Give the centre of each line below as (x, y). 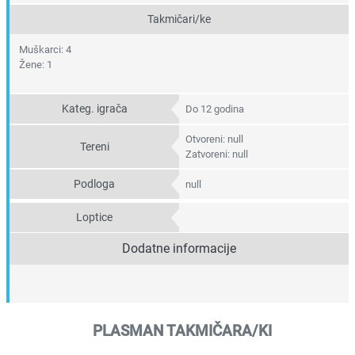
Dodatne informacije (179, 249)
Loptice (94, 218)
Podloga (94, 185)
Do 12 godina (215, 109)
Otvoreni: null (214, 139)
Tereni (94, 147)
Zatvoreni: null (217, 155)
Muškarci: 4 (45, 50)
